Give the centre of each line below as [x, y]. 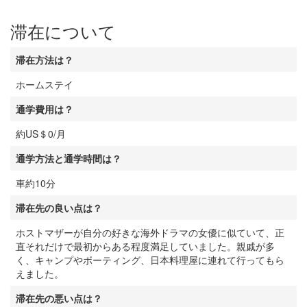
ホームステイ [45, 84]
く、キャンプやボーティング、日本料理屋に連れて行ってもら [150, 260]
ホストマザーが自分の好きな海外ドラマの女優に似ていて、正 [150, 232]
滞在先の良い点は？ [59, 208]
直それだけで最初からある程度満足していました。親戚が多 [145, 246]
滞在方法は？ [45, 60]
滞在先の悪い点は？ [59, 298]
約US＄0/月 [41, 134]
